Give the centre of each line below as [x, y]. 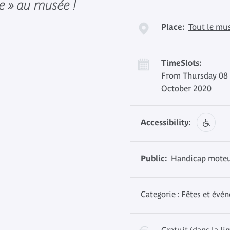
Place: [173, 27]
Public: [154, 158]
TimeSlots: [181, 63]
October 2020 [186, 88]
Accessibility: [166, 122]
